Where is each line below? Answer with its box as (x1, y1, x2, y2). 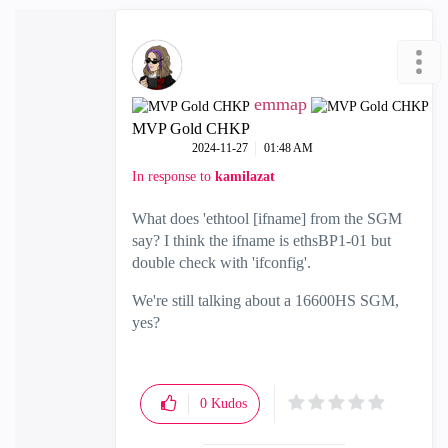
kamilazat (215, 169, 275, 184)
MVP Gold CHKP (132, 120, 250, 137)
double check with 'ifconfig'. (132, 254, 315, 271)
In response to (132, 169, 215, 184)
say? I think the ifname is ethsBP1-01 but (132, 232, 391, 249)
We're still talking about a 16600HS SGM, (132, 292, 399, 309)
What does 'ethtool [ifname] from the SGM (132, 210, 402, 227)
